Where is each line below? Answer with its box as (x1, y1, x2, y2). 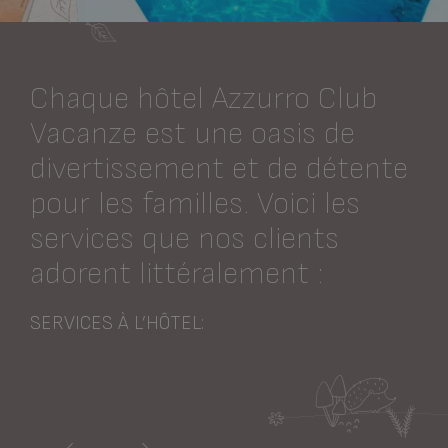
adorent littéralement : (30, 255, 323, 292)
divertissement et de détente (30, 150, 408, 187)
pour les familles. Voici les (30, 185, 360, 222)
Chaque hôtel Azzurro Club (30, 80, 377, 117)
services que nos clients (30, 220, 339, 257)
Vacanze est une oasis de (30, 115, 355, 152)
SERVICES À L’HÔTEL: (30, 312, 204, 336)
